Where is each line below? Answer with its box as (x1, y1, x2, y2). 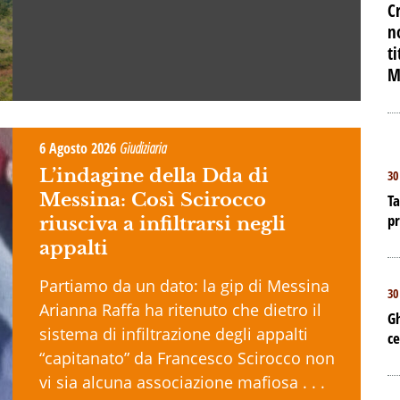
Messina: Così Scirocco (39, 187, 266, 212)
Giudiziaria (120, 137, 166, 158)
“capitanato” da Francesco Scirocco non (39, 346, 335, 369)
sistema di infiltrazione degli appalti (39, 322, 308, 345)
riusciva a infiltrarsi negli (39, 212, 286, 236)
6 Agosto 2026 (39, 137, 120, 158)
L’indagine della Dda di (39, 163, 269, 187)
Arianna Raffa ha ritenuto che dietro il (39, 298, 321, 321)
